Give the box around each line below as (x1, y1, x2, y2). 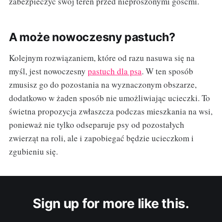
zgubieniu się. (8, 146, 58, 158)
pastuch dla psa (87, 65, 142, 77)
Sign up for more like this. (33, 195, 189, 212)
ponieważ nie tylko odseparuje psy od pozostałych (8, 119, 184, 131)
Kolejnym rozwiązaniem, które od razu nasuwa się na (8, 52, 195, 64)
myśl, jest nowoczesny (8, 65, 88, 77)
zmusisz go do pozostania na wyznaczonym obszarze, (8, 79, 197, 91)
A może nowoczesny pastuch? (8, 30, 175, 45)
